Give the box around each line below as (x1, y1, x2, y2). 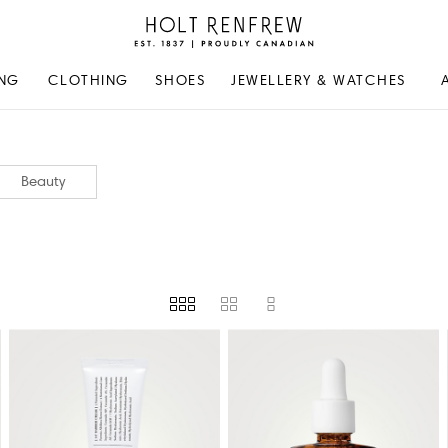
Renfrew (133, 39, 184, 57)
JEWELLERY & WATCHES (231, 72, 407, 89)
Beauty (20, 172, 65, 190)
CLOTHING (47, 72, 129, 89)
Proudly (133, 60, 180, 78)
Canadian (133, 81, 199, 99)
